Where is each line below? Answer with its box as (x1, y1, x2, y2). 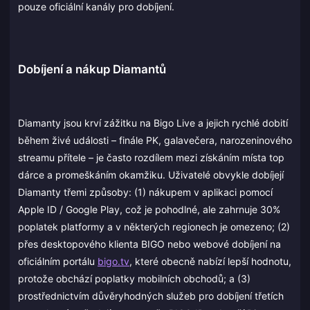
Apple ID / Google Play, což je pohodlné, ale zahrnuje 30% (18, 203, 280, 215)
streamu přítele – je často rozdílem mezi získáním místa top (18, 151, 284, 163)
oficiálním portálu (18, 255, 98, 267)
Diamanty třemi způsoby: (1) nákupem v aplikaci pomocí (18, 185, 273, 198)
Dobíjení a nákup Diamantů (18, 62, 166, 76)
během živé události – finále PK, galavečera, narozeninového (18, 134, 292, 146)
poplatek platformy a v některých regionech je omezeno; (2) (18, 220, 290, 232)
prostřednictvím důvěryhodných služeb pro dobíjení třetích (18, 289, 284, 302)
